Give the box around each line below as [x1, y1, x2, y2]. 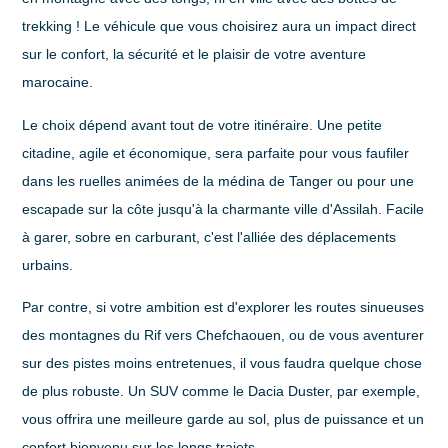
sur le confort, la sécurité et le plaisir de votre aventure [22, 46, 367, 63]
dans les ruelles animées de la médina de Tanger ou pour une [22, 172, 415, 189]
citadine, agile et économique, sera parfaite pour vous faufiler [22, 144, 410, 161]
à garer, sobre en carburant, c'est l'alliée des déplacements [22, 228, 397, 245]
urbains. [22, 256, 74, 273]
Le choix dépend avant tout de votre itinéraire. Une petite [22, 116, 383, 133]
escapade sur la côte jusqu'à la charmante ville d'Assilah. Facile [22, 200, 425, 217]
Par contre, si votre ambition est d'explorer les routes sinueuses [22, 299, 425, 316]
